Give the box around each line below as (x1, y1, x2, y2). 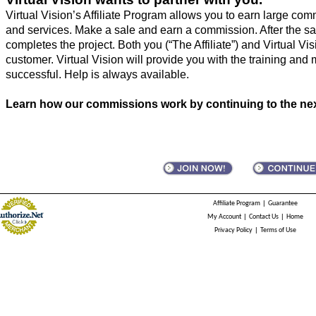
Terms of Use (260, 226, 296, 234)
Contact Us (248, 213, 279, 221)
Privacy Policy (214, 226, 253, 234)
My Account (207, 213, 241, 221)
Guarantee (267, 200, 298, 207)
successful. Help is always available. (6, 68, 189, 80)
